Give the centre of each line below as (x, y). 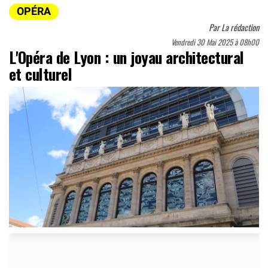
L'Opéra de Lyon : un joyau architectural (127, 57)
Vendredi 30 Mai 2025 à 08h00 (215, 42)
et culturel (41, 74)
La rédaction (240, 27)
